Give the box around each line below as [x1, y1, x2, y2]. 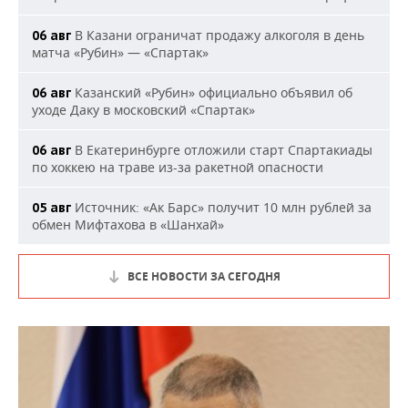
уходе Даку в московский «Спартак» [32, 101, 255, 119]
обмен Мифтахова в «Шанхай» [32, 216, 224, 234]
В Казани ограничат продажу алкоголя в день [71, 26, 364, 45]
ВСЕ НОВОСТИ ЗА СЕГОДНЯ [127, 269, 280, 285]
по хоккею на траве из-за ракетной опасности [32, 158, 323, 177]
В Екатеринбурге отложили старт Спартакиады [71, 141, 372, 159]
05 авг [32, 199, 71, 217]
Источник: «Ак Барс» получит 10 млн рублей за [71, 199, 372, 217]
